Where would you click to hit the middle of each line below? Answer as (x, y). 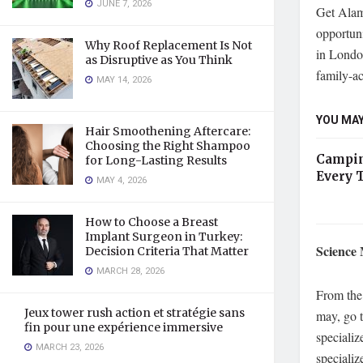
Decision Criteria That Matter (167, 251)
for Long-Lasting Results (156, 160)
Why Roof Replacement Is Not (169, 45)
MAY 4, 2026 (120, 180)
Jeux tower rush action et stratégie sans (135, 313)
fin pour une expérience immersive (124, 327)
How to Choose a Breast (152, 222)
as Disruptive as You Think (159, 60)
